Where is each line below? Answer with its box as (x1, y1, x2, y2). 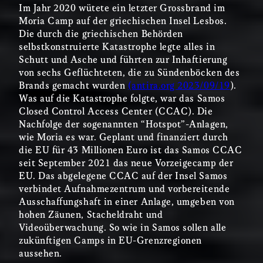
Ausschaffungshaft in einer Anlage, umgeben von (19, 197, 235, 208)
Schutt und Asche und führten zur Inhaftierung (19, 55, 228, 66)
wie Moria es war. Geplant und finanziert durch (19, 133, 228, 143)
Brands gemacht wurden (19, 81, 128, 92)
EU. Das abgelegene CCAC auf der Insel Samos (19, 171, 228, 182)
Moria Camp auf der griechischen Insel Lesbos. (19, 16, 227, 27)
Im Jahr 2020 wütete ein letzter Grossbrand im (19, 4, 225, 14)
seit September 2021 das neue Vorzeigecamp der (19, 159, 234, 169)
